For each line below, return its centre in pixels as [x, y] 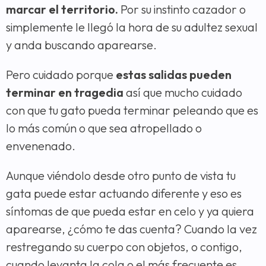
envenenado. [41, 146]
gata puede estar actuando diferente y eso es [124, 194]
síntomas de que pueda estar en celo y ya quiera [130, 211]
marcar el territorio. [62, 9]
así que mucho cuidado [183, 93]
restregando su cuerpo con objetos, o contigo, [124, 247]
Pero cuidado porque [61, 75]
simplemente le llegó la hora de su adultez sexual [132, 27]
